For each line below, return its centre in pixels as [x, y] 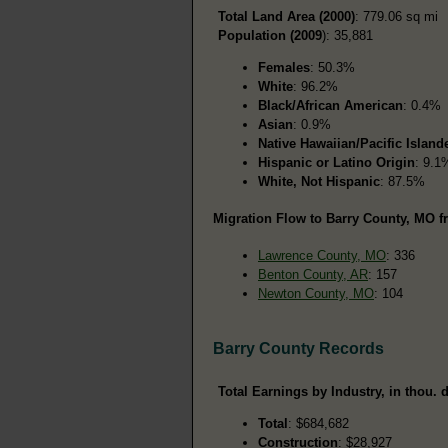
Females [284, 67]
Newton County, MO [316, 293]
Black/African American [330, 105]
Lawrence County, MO [322, 255]
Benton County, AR [313, 274]
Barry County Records [298, 348]
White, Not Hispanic [319, 181]
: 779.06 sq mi [396, 16]
